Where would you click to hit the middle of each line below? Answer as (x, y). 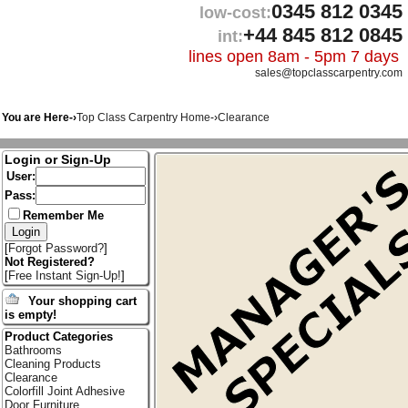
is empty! (30, 315)
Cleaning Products (52, 364)
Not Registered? (49, 262)
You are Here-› (39, 117)
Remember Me (63, 216)
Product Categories (58, 337)
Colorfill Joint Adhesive (64, 392)
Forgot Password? (56, 249)
